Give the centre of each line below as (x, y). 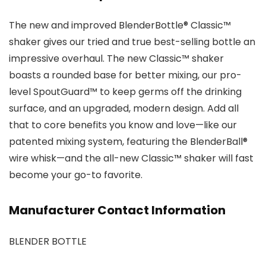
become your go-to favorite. (76, 175)
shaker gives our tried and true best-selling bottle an (132, 42)
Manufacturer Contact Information (117, 210)
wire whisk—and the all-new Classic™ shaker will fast (131, 159)
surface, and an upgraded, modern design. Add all (124, 109)
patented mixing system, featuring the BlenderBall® (128, 142)
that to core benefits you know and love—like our (123, 125)
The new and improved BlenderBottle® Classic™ (120, 26)
